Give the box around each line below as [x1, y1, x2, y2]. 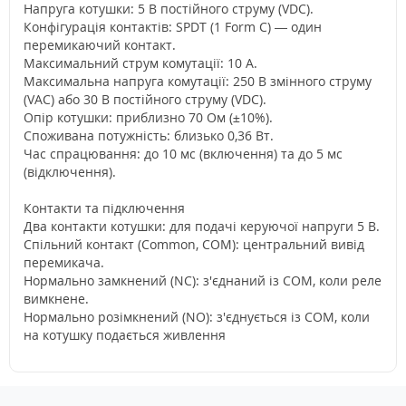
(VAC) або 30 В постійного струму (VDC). [24, 91, 266, 108]
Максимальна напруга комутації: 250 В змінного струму [24, 72, 372, 90]
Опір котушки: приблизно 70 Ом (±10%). [24, 109, 273, 126]
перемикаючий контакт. [24, 36, 176, 53]
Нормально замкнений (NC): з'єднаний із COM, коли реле [24, 272, 382, 289]
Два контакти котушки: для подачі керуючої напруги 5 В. [24, 217, 380, 235]
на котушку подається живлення [24, 326, 226, 343]
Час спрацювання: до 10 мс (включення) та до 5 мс [24, 145, 343, 162]
